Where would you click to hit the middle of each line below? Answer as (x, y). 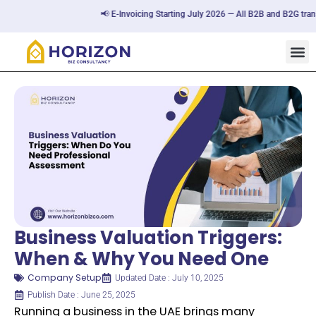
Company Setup (65, 278)
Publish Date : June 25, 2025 (81, 295)
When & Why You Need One (141, 259)
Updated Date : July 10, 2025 (169, 278)
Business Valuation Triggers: (148, 238)
